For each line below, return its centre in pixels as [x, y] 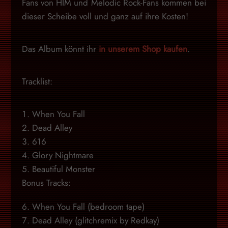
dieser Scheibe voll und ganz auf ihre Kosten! [105, 16]
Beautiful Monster [63, 169]
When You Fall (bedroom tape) [88, 206]
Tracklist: [37, 81]
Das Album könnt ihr [60, 49]
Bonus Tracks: [46, 182]
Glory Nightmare [63, 155]
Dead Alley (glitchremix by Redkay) [95, 220]
